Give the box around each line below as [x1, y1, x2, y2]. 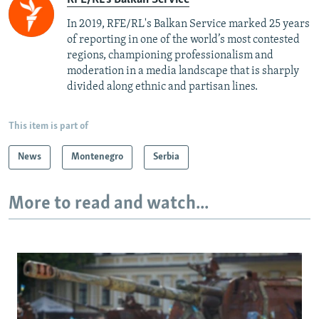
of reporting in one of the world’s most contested [67, 33, 300, 46]
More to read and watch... [9, 194, 209, 214]
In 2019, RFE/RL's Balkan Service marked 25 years [67, 18, 310, 30]
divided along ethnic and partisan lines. [67, 80, 258, 93]
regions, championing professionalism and [67, 49, 273, 61]
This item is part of [9, 120, 88, 132]
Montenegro [71, 151, 123, 162]
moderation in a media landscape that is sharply [67, 65, 299, 77]
